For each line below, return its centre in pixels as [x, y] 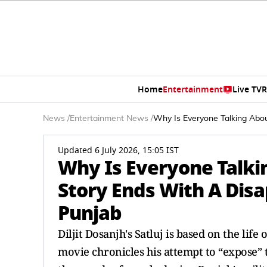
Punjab [90, 213]
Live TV [247, 89]
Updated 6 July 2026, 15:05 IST [118, 150]
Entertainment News [109, 119]
